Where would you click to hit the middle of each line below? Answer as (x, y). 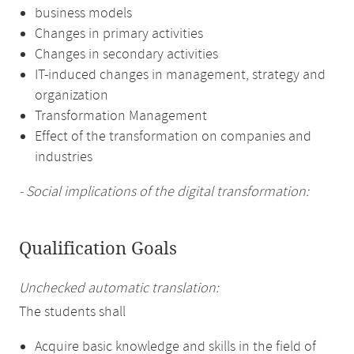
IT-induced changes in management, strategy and (180, 75)
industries (64, 157)
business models (83, 13)
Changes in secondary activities (126, 55)
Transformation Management (121, 116)
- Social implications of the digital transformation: (164, 192)
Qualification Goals (98, 249)
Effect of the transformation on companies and (173, 137)
